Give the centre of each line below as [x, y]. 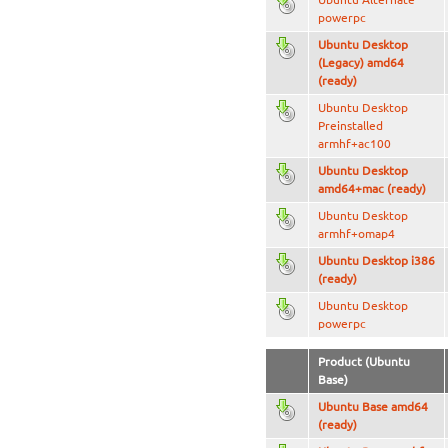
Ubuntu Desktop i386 [376, 261]
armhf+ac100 [354, 144]
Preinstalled [350, 126]
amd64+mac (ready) [371, 189]
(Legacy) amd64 [360, 63]
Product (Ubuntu [363, 362]
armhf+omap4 [356, 234]
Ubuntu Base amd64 [372, 407]
